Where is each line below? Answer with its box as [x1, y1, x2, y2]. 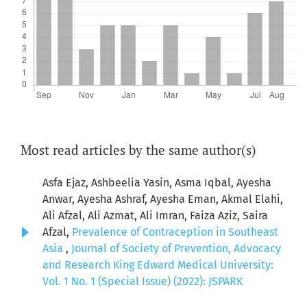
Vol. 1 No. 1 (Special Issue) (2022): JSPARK [42, 275, 243, 288]
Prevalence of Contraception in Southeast [72, 225, 278, 239]
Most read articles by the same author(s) [21, 141, 256, 159]
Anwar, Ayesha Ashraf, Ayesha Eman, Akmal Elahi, [42, 193, 283, 206]
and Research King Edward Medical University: [42, 258, 273, 272]
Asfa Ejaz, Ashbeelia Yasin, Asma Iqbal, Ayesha [42, 176, 271, 190]
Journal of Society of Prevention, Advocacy [71, 242, 281, 256]
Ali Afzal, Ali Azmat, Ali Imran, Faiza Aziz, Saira [42, 209, 268, 223]
